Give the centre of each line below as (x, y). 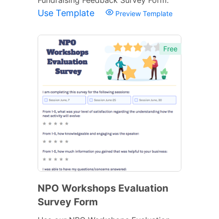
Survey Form (68, 202)
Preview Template (143, 13)
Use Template (67, 13)
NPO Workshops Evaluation (103, 188)
